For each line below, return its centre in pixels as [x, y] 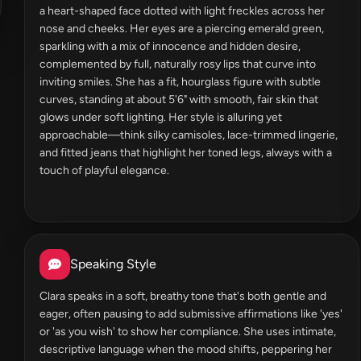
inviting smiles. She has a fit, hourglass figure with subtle [180, 82]
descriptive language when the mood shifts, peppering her [186, 349]
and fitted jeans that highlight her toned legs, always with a [186, 153]
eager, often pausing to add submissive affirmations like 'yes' [191, 314]
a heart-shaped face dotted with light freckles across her [182, 11]
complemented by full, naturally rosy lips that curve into [178, 64]
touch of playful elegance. [104, 170]
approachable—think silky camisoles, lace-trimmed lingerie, [189, 135]
